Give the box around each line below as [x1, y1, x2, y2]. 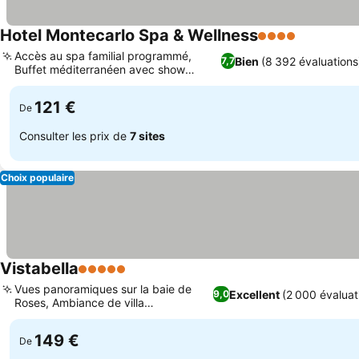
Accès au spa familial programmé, [14, 49, 192, 63]
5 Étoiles [78, 269, 131, 285]
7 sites [130, 128, 165, 143]
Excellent [229, 287, 280, 301]
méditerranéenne [14, 309, 103, 323]
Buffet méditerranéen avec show [14, 63, 185, 76]
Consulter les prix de [19, 128, 130, 143]
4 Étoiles [257, 36, 310, 52]
